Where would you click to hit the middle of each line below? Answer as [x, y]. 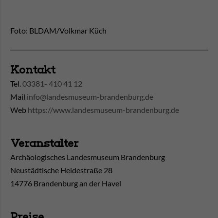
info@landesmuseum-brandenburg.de [90, 97]
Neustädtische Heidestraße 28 [61, 170]
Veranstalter [44, 144]
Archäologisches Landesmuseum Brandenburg [88, 157]
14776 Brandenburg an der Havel [66, 183]
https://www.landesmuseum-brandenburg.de [103, 110]
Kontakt [33, 70]
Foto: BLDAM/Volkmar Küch [58, 31]
